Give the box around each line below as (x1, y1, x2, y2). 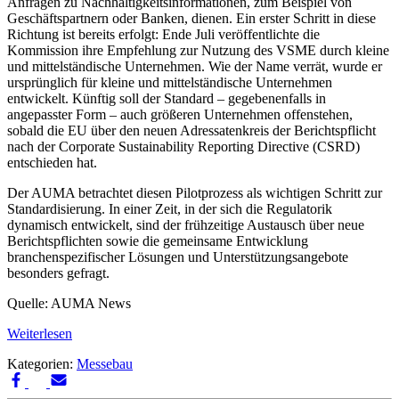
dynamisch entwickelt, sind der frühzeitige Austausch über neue (7, 217, 364, 233)
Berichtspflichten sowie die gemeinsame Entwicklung (7, 233, 308, 249)
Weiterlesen (7, 326, 72, 342)
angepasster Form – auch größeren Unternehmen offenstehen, (7, 107, 353, 123)
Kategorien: (7, 356, 77, 372)
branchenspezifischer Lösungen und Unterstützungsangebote (7, 249, 348, 265)
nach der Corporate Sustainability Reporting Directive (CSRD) (7, 139, 360, 155)
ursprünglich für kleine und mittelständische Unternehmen (7, 75, 332, 91)
